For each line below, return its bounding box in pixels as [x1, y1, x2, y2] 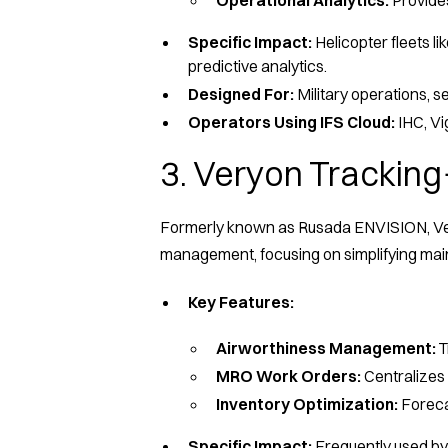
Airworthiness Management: [216, 337, 436, 358]
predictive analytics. [188, 55, 327, 76]
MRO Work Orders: [216, 365, 361, 386]
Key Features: [188, 291, 294, 312]
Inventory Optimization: [216, 393, 401, 414]
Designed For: [188, 83, 294, 104]
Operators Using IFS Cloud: [188, 111, 398, 132]
